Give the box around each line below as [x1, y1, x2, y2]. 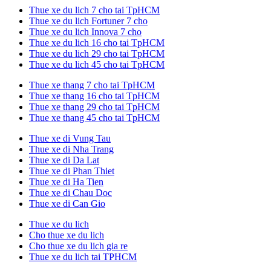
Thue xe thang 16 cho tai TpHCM [29, 90, 160, 101]
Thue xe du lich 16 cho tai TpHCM [29, 37, 165, 48]
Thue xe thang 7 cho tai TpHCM [29, 79, 155, 90]
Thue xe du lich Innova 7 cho [29, 26, 142, 37]
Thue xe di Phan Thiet [29, 165, 114, 176]
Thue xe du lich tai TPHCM [29, 251, 137, 262]
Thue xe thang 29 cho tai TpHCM [29, 101, 160, 112]
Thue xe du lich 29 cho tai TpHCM [29, 48, 165, 59]
